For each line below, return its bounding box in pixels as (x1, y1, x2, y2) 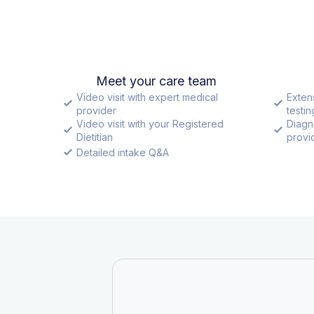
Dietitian (76, 130, 113, 143)
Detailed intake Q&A (76, 146, 169, 158)
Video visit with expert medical (76, 90, 218, 103)
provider (76, 104, 116, 116)
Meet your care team (95, 73, 217, 88)
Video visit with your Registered (76, 117, 224, 130)
